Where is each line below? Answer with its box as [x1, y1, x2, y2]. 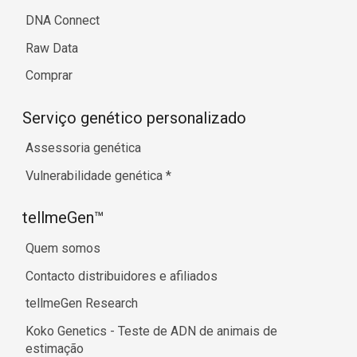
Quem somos [25, 240, 100, 256]
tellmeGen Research [25, 296, 138, 312]
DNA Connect [25, 12, 100, 28]
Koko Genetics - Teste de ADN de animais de [25, 324, 277, 339]
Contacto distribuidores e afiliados [25, 268, 218, 284]
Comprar [25, 68, 73, 84]
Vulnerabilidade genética [25, 167, 166, 183]
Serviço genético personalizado [22, 108, 246, 127]
